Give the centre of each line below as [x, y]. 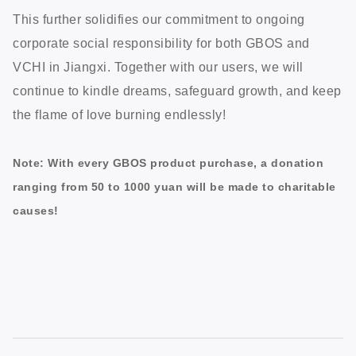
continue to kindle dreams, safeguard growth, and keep [177, 91]
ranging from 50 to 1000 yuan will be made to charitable [174, 187]
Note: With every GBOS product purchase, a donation [168, 163]
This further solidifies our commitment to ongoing [159, 20]
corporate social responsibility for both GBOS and [161, 44]
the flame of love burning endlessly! [119, 115]
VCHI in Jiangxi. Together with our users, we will [158, 68]
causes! [36, 211]
